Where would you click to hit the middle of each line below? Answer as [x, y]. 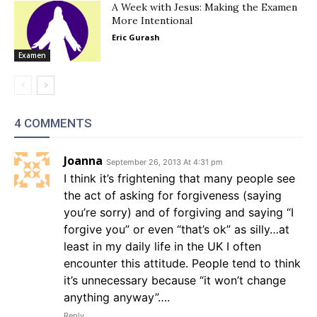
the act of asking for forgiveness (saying [173, 196]
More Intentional [152, 21]
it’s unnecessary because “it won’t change [175, 281]
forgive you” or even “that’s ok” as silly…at [177, 230]
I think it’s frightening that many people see [179, 179]
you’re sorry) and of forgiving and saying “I [179, 213]
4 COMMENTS [53, 123]
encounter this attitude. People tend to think [182, 264]
